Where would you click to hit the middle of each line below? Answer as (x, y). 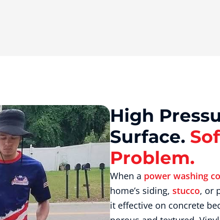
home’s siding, (141, 191)
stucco (186, 191)
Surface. (150, 137)
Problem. (152, 158)
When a (127, 176)
